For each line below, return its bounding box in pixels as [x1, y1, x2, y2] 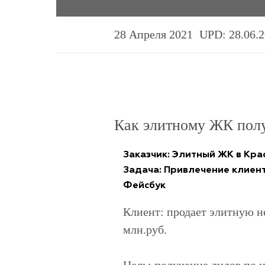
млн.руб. [122, 223, 167, 237]
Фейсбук [122, 181, 166, 191]
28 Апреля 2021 [114, 28, 193, 41]
